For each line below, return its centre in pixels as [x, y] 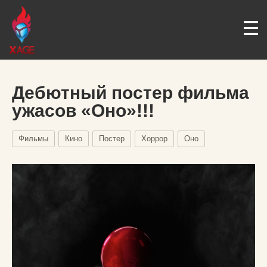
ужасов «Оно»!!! [83, 111]
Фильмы [33, 139]
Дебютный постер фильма [131, 93]
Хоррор [154, 139]
